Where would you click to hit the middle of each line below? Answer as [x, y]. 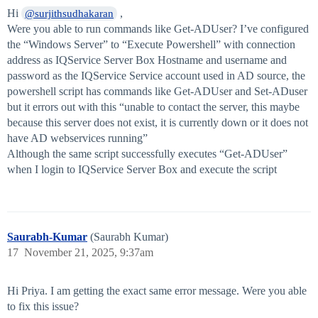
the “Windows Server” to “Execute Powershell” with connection [151, 45]
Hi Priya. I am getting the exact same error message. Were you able [157, 291]
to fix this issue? [43, 307]
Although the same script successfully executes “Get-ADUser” [147, 154]
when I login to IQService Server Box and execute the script [142, 170]
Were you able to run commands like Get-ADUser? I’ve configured [158, 29]
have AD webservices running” [77, 138]
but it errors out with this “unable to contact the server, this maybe [153, 107]
